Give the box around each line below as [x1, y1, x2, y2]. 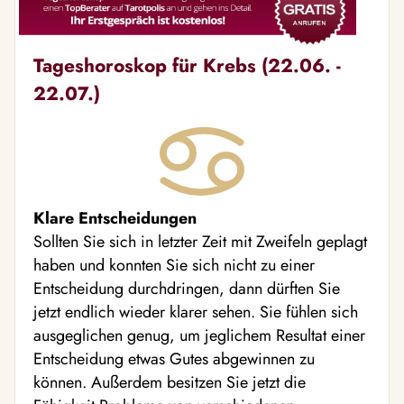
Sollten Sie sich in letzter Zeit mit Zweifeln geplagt [33, 229, 367, 253]
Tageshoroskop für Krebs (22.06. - [33, 50, 341, 79]
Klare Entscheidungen [33, 206, 197, 230]
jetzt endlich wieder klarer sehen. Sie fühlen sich [33, 299, 358, 324]
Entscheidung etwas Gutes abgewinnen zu [33, 346, 315, 371]
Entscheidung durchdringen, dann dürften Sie [33, 276, 340, 300]
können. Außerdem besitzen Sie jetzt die [33, 370, 306, 394]
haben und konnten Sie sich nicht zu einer [33, 252, 315, 277]
